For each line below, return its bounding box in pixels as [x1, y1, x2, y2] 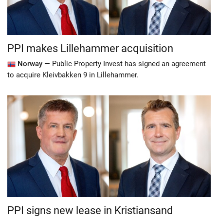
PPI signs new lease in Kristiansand [7, 204, 173, 217]
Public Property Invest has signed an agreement [52, 59, 206, 68]
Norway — [15, 59, 52, 68]
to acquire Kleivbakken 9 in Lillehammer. [7, 71, 139, 79]
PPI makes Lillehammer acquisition [7, 42, 173, 54]
